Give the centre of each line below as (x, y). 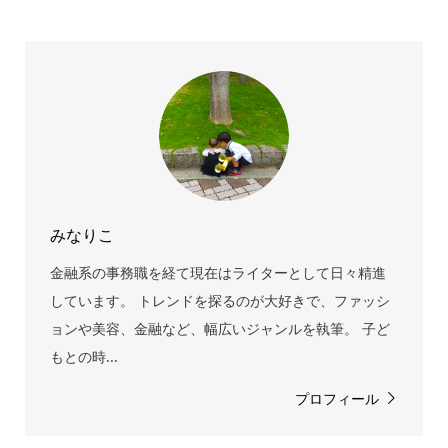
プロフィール (337, 398)
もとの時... (83, 356)
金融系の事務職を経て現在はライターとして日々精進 (217, 272)
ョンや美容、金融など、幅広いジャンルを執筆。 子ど (219, 328)
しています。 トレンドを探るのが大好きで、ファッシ (219, 300)
